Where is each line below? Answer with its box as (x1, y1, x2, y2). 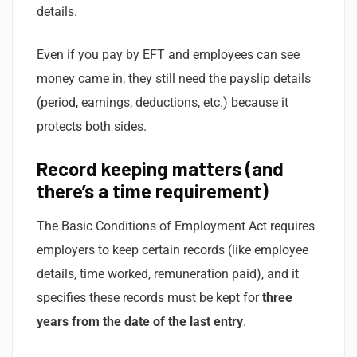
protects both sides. (37, 118, 147, 134)
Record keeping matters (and (37, 156, 284, 180)
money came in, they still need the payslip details (37, 70, 311, 86)
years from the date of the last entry (37, 313, 243, 329)
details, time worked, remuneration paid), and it (37, 265, 299, 281)
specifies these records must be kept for (37, 289, 262, 305)
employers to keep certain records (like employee (37, 241, 308, 257)
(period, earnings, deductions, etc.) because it (37, 94, 288, 110)
